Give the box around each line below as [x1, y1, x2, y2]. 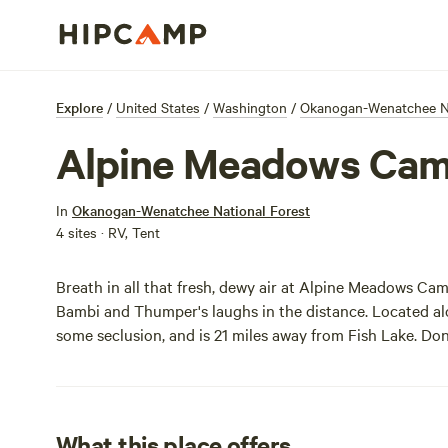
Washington [213, 97, 287, 117]
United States [116, 97, 200, 117]
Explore [56, 97, 103, 117]
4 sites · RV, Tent [56, 222, 160, 242]
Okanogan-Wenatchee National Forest [72, 200, 310, 220]
